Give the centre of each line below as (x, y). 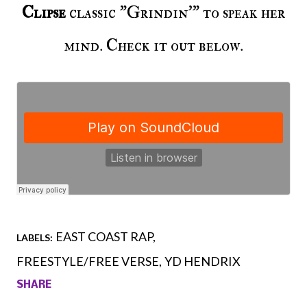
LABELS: (35, 238)
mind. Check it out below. (153, 46)
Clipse (44, 13)
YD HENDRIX (202, 261)
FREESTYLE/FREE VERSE (88, 261)
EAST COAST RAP (104, 237)
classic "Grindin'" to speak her (175, 13)
